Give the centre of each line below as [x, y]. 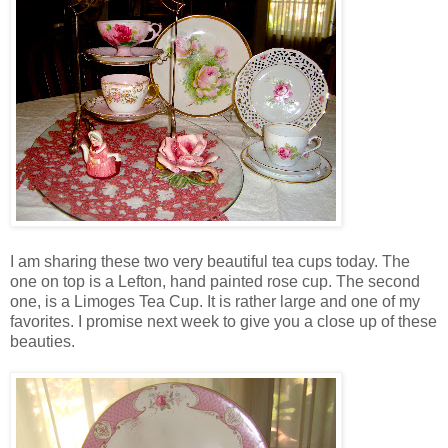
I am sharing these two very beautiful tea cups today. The [210, 261]
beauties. [42, 341]
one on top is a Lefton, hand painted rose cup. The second [215, 281]
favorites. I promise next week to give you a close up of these [223, 321]
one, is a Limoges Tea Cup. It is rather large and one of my [215, 301]
